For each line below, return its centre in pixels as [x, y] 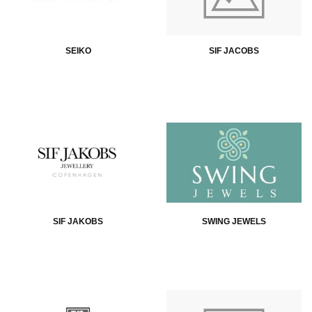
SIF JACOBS [234, 50]
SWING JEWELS [234, 221]
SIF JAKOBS [78, 221]
